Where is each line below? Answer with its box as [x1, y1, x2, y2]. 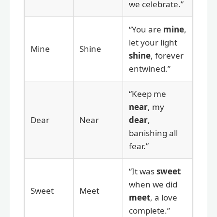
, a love [150, 191, 177, 203]
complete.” [129, 204, 170, 216]
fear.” [129, 140, 149, 152]
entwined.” [129, 62, 170, 74]
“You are [129, 23, 163, 35]
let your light [129, 36, 177, 48]
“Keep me [129, 88, 166, 99]
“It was [129, 165, 156, 177]
